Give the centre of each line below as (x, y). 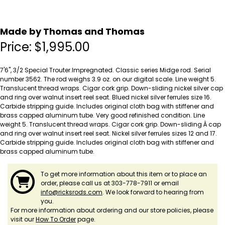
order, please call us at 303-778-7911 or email (110, 183)
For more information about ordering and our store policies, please (112, 210)
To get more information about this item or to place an (124, 174)
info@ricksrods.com (72, 192)
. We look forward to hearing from (153, 192)
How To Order (56, 219)
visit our (23, 219)
